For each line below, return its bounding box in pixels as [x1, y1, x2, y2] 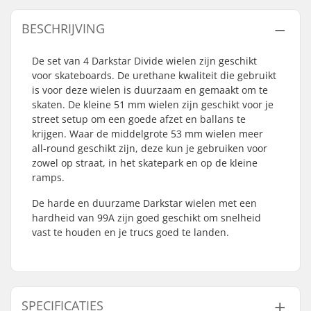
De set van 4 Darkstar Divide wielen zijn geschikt [32, 54, 257, 67]
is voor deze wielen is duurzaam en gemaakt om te [32, 83, 268, 96]
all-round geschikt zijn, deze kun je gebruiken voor [32, 142, 267, 155]
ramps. [32, 171, 65, 184]
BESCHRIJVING [22, 20, 105, 37]
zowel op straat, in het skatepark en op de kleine [32, 156, 258, 169]
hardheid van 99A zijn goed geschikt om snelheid [32, 211, 261, 224]
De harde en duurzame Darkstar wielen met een [32, 196, 257, 210]
